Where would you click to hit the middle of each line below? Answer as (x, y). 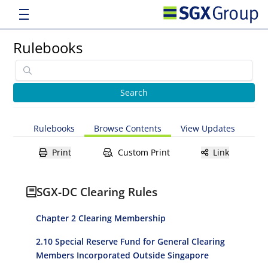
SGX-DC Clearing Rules (97, 192)
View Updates (208, 128)
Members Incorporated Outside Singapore (123, 255)
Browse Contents (127, 128)
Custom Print (144, 152)
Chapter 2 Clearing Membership (101, 218)
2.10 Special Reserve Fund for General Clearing (131, 241)
